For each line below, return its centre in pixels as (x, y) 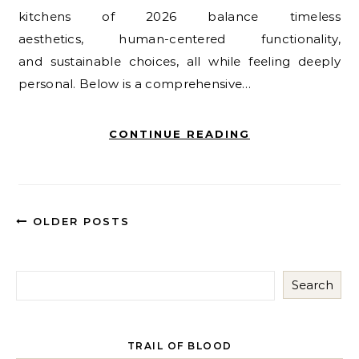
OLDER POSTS (79, 222)
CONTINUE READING (179, 134)
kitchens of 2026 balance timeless (179, 17)
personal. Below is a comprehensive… (135, 84)
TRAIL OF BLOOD (179, 346)
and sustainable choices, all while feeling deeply (179, 62)
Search (312, 285)
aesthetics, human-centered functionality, (179, 39)
